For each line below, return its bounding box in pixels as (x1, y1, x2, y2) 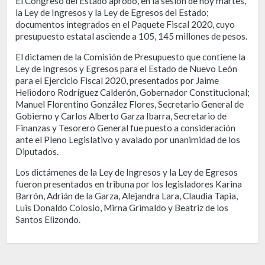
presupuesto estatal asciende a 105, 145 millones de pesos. (15, 30, 247, 41)
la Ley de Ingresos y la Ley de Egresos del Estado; (15, 7, 209, 18)
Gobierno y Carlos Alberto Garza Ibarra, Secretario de (15, 110, 227, 121)
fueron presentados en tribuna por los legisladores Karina (15, 178, 242, 189)
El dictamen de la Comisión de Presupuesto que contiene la (15, 51, 245, 62)
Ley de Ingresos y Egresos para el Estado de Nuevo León (15, 63, 237, 74)
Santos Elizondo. (15, 214, 80, 225)
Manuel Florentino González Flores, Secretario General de (15, 98, 244, 109)
